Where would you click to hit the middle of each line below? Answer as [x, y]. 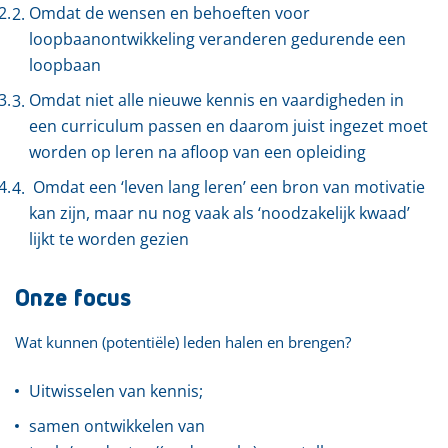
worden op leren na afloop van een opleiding [197, 152]
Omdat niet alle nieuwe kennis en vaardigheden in [216, 100]
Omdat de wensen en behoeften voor [169, 13]
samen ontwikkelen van [117, 426]
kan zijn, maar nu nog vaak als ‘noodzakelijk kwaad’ [219, 213]
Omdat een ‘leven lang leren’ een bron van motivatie [227, 187]
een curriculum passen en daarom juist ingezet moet [228, 126]
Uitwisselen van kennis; [116, 391]
